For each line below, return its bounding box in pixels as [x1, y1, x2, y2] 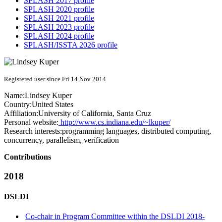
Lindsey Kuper [25, 91, 72, 100]
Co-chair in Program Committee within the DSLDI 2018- [25, 212, 205, 221]
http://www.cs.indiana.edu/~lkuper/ [58, 118, 170, 127]
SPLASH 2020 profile [24, 5, 94, 14]
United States [32, 100, 73, 109]
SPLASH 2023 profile [24, 23, 94, 32]
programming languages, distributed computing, [62, 127, 211, 136]
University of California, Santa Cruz [38, 109, 151, 118]
